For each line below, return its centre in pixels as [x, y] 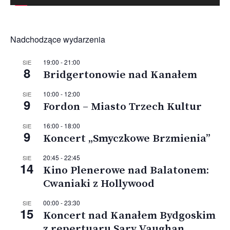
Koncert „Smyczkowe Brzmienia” [127, 139]
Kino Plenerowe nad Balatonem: [126, 171]
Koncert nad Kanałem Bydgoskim [129, 216]
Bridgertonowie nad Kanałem [120, 75]
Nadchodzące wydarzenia [58, 40]
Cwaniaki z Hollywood [99, 184]
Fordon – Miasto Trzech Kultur [122, 107]
